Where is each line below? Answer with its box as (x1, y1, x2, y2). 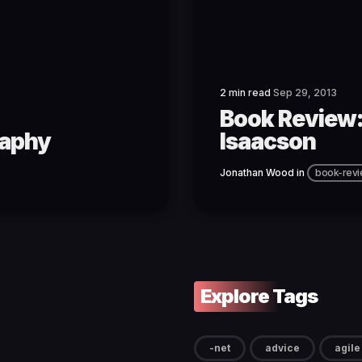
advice (265, 342, 300, 355)
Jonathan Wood (220, 166, 294, 179)
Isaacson (220, 128, 316, 156)
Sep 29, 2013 (273, 86, 337, 99)
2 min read (220, 86, 273, 99)
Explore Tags (200, 284, 318, 309)
